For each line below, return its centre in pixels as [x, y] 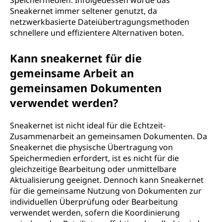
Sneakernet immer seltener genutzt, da [83, 11]
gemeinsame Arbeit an [72, 73]
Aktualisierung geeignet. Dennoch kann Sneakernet [107, 180]
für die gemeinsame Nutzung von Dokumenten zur [106, 191]
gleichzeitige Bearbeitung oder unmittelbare [93, 169]
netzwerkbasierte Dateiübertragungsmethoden [100, 22]
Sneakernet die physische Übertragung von [91, 147]
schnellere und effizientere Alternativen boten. [97, 33]
